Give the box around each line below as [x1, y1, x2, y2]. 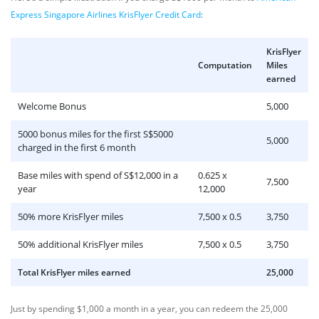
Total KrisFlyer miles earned [18, 266, 130, 278]
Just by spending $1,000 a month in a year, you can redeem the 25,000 [11, 303, 288, 315]
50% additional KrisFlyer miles [18, 238, 143, 251]
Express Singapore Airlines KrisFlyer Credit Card [11, 9, 201, 21]
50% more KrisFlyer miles [18, 210, 123, 223]
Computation [198, 59, 252, 71]
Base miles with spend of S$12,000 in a [18, 169, 178, 182]
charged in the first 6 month [18, 141, 136, 154]
